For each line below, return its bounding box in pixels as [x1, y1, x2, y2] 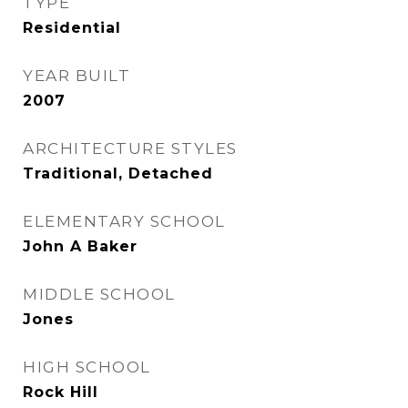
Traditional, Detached [23, 165, 213, 182]
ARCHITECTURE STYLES [23, 139, 238, 158]
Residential [23, 19, 121, 36]
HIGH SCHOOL [23, 358, 151, 376]
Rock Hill [23, 383, 98, 401]
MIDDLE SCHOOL [23, 285, 176, 303]
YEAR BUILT [23, 66, 130, 85]
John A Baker [23, 238, 138, 255]
